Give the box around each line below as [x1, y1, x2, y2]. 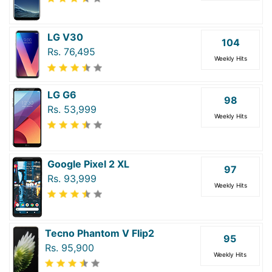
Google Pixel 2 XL [47, 157, 129, 170]
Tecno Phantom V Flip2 [44, 226, 154, 239]
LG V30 [47, 31, 83, 44]
